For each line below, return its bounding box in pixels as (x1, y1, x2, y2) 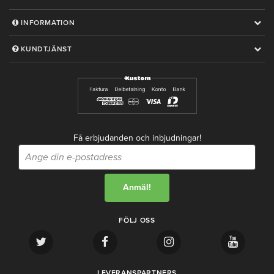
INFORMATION (18, 18, 75, 28)
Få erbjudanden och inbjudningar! (73, 133, 201, 144)
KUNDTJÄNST (18, 45, 72, 54)
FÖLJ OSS (119, 216, 155, 225)
